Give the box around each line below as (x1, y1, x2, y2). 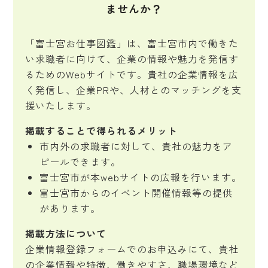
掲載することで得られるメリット (25, 123, 178, 138)
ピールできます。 (39, 154, 121, 169)
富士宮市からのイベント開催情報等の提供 (39, 185, 233, 200)
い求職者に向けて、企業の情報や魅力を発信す (25, 51, 239, 66)
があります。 (39, 201, 101, 215)
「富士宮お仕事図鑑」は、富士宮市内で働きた (25, 36, 239, 50)
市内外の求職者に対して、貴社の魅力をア (39, 139, 233, 153)
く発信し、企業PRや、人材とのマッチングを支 (25, 83, 242, 97)
